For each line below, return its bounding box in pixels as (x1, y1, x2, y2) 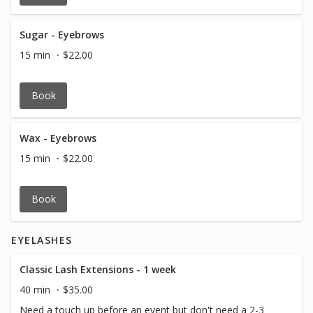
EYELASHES (11, 233, 73, 247)
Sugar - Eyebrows (20, 28, 104, 41)
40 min (20, 283, 50, 296)
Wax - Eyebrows (20, 131, 96, 145)
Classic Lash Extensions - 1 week (20, 263, 176, 276)
